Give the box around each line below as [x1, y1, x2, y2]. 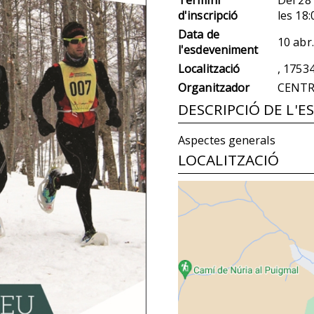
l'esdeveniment [178, 41, 259, 57]
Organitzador [178, 79, 250, 95]
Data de [178, 26, 219, 42]
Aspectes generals [178, 132, 275, 148]
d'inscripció [178, 7, 238, 23]
